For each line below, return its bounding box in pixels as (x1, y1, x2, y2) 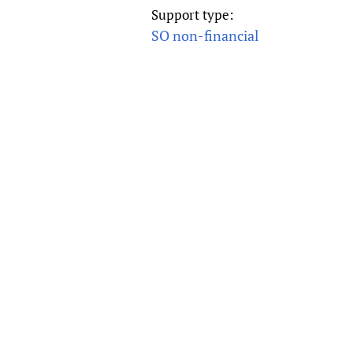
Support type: (151, 6, 237, 24)
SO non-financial (151, 26, 258, 45)
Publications (215, 5, 293, 24)
